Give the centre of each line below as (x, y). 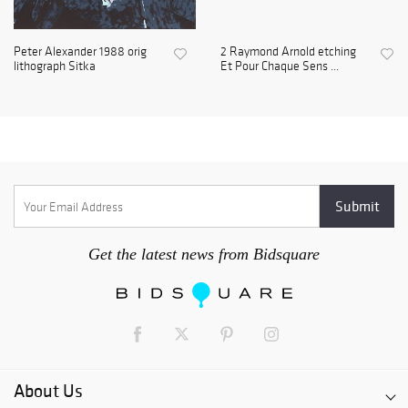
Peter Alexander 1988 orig (80, 52)
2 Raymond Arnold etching (288, 52)
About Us (48, 391)
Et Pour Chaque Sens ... (280, 66)
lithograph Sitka (55, 66)
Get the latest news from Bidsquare (204, 255)
